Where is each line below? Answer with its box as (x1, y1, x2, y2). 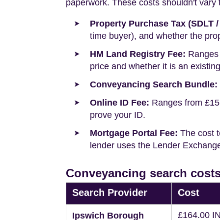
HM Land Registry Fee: (90, 49, 186, 59)
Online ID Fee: (90, 98, 149, 108)
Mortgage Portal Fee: (90, 128, 178, 138)
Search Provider (72, 187, 147, 198)
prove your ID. (90, 110, 145, 120)
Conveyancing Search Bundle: (90, 80, 218, 90)
